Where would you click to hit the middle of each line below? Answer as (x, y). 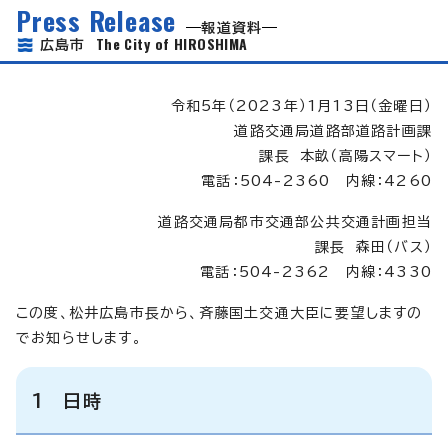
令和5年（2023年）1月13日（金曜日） (301, 105)
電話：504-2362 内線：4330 (316, 271)
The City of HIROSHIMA (171, 43)
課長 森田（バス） (373, 246)
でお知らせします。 (79, 337)
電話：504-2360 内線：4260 (316, 180)
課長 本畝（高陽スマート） (345, 155)
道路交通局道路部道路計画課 (333, 130)
